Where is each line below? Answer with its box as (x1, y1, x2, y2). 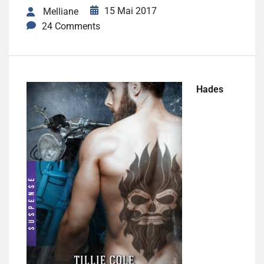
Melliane (43, 6, 78, 18)
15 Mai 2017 (104, 5, 157, 16)
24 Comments (42, 21, 100, 32)
